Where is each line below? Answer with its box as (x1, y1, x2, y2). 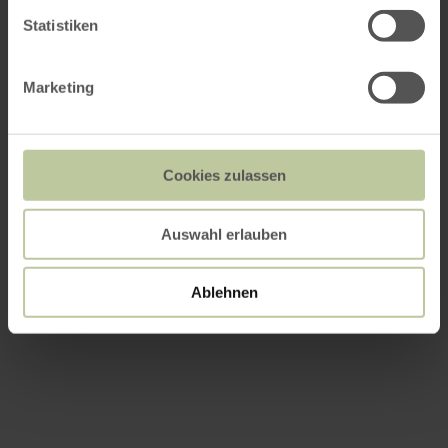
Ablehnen (190, 283, 258, 301)
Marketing (23, 78, 94, 96)
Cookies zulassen (162, 166, 286, 184)
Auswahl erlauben (161, 225, 287, 243)
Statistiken (23, 16, 99, 34)
